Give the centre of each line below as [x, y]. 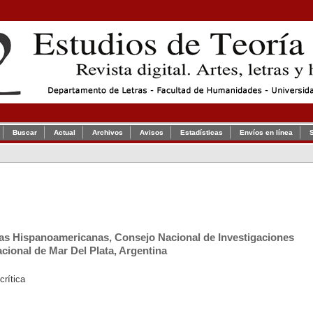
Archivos [108, 132]
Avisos [152, 132]
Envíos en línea [266, 132]
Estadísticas [202, 132]
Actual [65, 132]
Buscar [25, 132]
